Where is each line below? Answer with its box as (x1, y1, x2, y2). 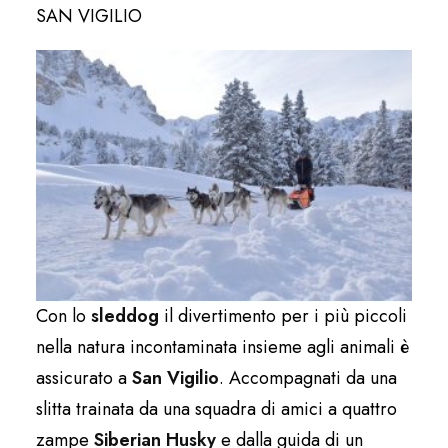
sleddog (91, 302, 159, 329)
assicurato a (36, 364, 132, 391)
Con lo (36, 302, 91, 329)
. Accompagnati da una (219, 364, 397, 391)
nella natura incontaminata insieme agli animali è (36, 333, 409, 360)
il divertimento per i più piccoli (159, 302, 407, 329)
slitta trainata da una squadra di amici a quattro (36, 395, 397, 422)
